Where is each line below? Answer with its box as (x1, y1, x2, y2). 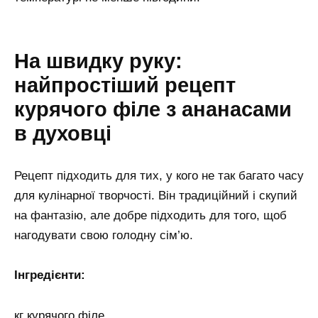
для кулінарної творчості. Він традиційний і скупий (14, 188, 297, 202)
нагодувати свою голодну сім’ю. (14, 228, 193, 242)
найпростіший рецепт (14, 73, 236, 97)
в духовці (14, 121, 111, 145)
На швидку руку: (14, 49, 182, 72)
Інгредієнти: (14, 268, 85, 283)
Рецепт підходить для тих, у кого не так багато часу (14, 168, 304, 182)
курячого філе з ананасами (14, 97, 292, 121)
